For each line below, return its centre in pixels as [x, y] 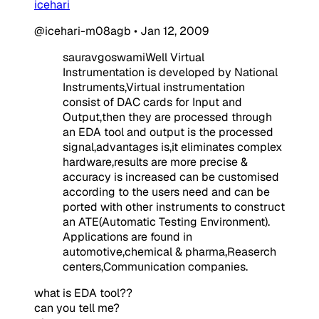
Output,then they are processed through [167, 117]
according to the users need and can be [166, 192]
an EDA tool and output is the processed [168, 132]
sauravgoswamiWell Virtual [134, 57]
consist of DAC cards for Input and [152, 102]
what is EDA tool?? [83, 293]
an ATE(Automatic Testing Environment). [166, 221]
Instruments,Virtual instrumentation [154, 87]
